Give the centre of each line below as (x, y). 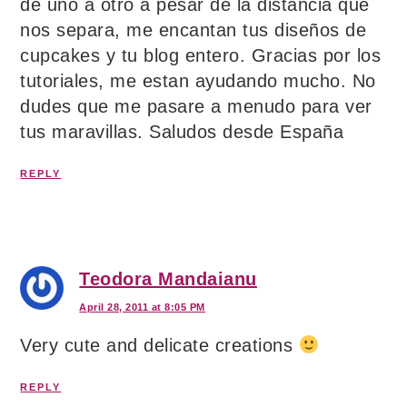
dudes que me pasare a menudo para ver (196, 107)
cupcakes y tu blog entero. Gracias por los (201, 56)
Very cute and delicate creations (159, 346)
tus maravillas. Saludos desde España (182, 132)
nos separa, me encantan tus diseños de (194, 30)
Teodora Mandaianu (168, 279)
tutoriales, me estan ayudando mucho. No (198, 81)
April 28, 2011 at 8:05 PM (142, 308)
